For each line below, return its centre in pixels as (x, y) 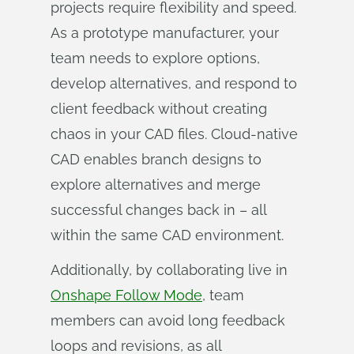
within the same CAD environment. (167, 235)
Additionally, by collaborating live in (169, 270)
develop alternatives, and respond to (174, 83)
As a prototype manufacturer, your (165, 33)
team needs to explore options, (155, 58)
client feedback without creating (159, 109)
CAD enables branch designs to (156, 159)
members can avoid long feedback (168, 320)
